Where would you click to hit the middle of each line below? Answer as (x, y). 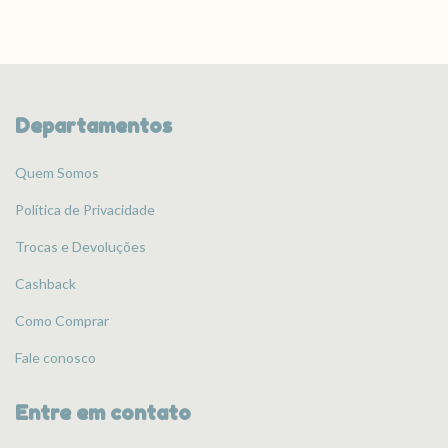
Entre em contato (103, 413)
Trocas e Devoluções (80, 247)
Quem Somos (57, 173)
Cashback (45, 284)
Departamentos (93, 125)
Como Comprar (62, 321)
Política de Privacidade (85, 210)
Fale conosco (55, 358)
